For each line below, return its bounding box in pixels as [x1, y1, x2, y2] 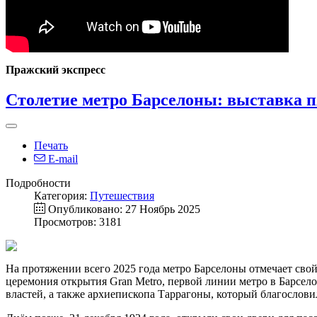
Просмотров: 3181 [34, 215, 122, 228]
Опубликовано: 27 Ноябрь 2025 [48, 202, 200, 215]
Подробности [6, 176, 71, 189]
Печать [34, 139, 68, 151]
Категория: [34, 189, 90, 202]
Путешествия [90, 189, 154, 202]
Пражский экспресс [6, 63, 105, 76]
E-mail [45, 152, 78, 165]
